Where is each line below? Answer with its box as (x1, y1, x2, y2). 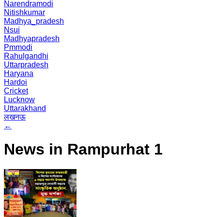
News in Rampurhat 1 (4, 140, 163, 158)
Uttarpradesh (4, 61, 48, 69)
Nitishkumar (4, 8, 45, 16)
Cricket (4, 87, 28, 95)
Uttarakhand (4, 104, 46, 112)
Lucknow (4, 95, 35, 104)
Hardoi (4, 78, 27, 86)
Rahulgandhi (4, 52, 48, 60)
